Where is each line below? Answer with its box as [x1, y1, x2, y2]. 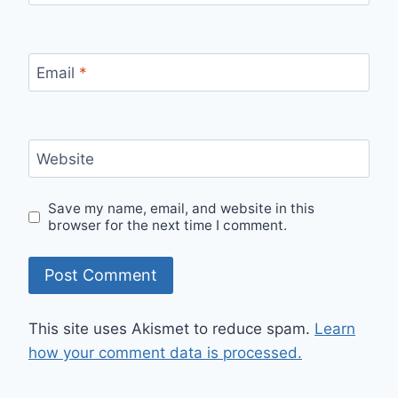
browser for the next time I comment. [48, 217, 288, 235]
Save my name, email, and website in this [48, 200, 315, 218]
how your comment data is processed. [28, 343, 302, 362]
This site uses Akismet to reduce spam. [28, 319, 314, 338]
